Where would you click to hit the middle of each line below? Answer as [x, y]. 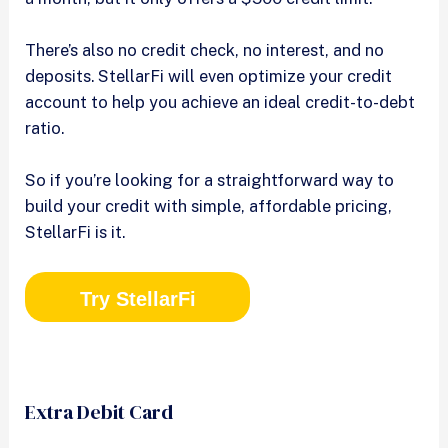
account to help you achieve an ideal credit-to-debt [220, 102]
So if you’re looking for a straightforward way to [210, 180]
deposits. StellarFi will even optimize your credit [209, 76]
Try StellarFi [137, 298]
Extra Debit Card [99, 412]
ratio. [47, 128]
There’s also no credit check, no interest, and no [205, 50]
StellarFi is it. [75, 232]
